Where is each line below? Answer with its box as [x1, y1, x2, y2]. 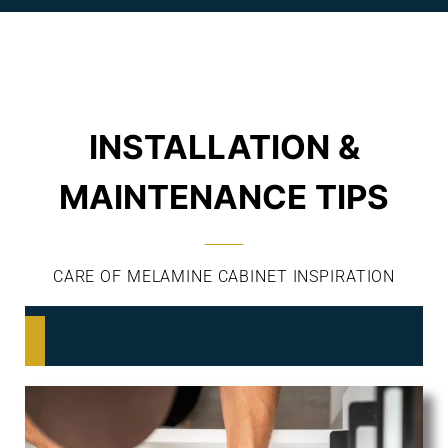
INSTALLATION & [88, 126, 360, 167]
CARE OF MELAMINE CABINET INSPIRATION [52, 267, 396, 287]
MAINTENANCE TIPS [59, 176, 389, 217]
